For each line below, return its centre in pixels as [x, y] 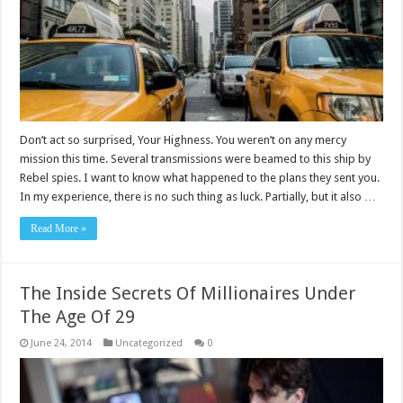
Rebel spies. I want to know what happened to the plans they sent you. [200, 177]
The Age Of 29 [78, 316]
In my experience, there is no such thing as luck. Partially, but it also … [198, 196]
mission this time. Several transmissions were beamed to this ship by [196, 158]
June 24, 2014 [62, 343]
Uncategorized [149, 343]
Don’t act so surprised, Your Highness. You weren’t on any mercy [184, 139]
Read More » [59, 228]
